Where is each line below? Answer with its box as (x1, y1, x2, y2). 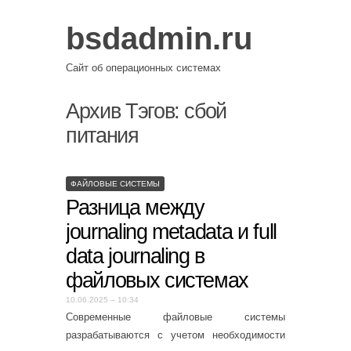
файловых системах (66, 268, 249, 292)
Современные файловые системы (66, 311, 285, 323)
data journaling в (66, 244, 205, 268)
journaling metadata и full (66, 219, 277, 244)
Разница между (66, 195, 204, 219)
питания (66, 124, 139, 147)
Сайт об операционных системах (66, 61, 221, 74)
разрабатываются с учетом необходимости (66, 329, 285, 341)
